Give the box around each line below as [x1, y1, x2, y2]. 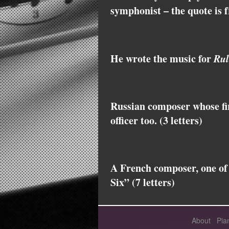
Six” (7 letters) [110, 175, 175, 190]
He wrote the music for [110, 51, 214, 66]
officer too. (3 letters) [110, 113, 202, 128]
